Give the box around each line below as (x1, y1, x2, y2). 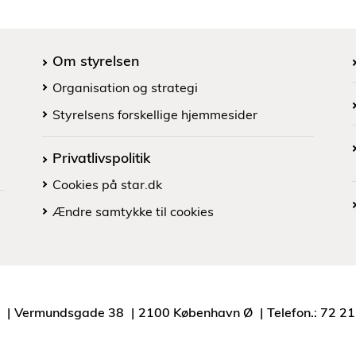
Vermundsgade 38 (14, 304, 124, 321)
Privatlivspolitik (52, 149, 150, 167)
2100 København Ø (138, 304, 253, 321)
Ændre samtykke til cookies (52, 203, 214, 220)
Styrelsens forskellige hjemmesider (52, 106, 257, 123)
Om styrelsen (52, 52, 139, 70)
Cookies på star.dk (52, 176, 162, 193)
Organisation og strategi (52, 79, 198, 96)
